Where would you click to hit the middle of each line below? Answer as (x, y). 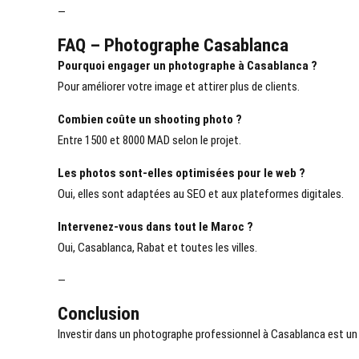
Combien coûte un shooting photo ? (150, 120)
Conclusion (99, 314)
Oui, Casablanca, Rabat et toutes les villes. (157, 248)
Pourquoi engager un (113, 66)
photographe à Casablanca (238, 66)
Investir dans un (95, 335)
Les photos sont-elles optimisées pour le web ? (182, 173)
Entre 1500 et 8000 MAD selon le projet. (149, 141)
